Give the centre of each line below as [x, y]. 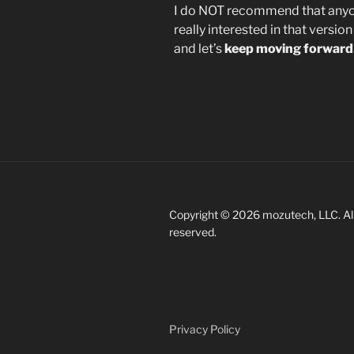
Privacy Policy [205, 329]
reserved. [193, 232]
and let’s [199, 48]
